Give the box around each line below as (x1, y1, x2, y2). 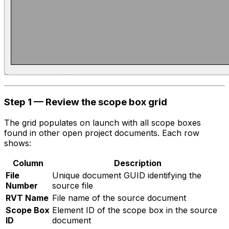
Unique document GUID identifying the (52, 170, 201, 180)
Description (114, 157, 162, 168)
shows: (4, 138, 31, 148)
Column (12, 157, 43, 168)
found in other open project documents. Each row (4, 127, 199, 138)
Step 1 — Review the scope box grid (4, 96, 167, 108)
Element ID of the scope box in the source (52, 204, 217, 215)
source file (52, 180, 93, 191)
